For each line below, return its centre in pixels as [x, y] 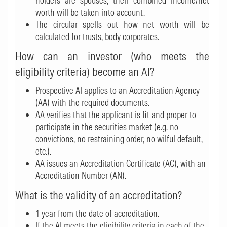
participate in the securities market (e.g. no [107, 127]
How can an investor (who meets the [112, 56]
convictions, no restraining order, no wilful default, [119, 139]
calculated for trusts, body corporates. [97, 37]
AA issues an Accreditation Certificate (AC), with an [121, 163]
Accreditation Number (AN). [81, 176]
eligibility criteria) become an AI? [85, 72]
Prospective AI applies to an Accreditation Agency [118, 90]
